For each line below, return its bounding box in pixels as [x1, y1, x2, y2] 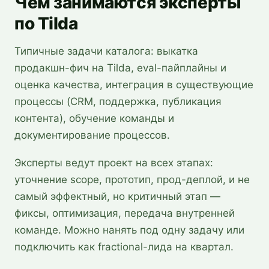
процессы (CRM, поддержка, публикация [14, 95, 222, 107]
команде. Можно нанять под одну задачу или [14, 224, 244, 236]
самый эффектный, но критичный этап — [14, 190, 220, 202]
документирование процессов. [14, 129, 170, 141]
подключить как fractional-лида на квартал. [14, 241, 234, 253]
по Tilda [14, 13, 78, 34]
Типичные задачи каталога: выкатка [14, 45, 198, 57]
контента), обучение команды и [14, 112, 174, 124]
